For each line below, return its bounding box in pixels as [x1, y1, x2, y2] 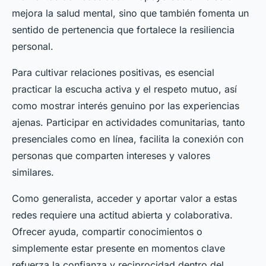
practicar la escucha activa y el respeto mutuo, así [12, 83, 237, 96]
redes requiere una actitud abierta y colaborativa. [12, 209, 233, 221]
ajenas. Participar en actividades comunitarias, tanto [12, 116, 245, 129]
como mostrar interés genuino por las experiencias [12, 100, 239, 112]
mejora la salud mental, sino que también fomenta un [12, 7, 249, 20]
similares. [12, 166, 54, 179]
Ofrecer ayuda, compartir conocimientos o [12, 226, 202, 238]
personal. [12, 40, 53, 53]
